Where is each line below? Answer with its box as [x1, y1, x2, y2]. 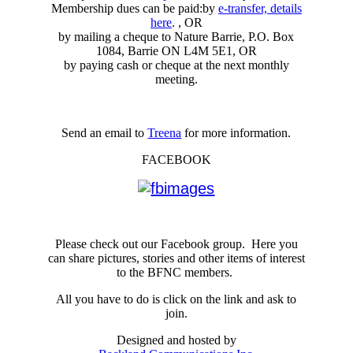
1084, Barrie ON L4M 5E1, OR [95, 44, 257, 58]
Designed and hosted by [117, 333, 236, 347]
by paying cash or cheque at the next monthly [63, 58, 289, 72]
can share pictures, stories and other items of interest [47, 251, 305, 266]
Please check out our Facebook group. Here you [54, 237, 298, 251]
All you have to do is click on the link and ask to [56, 292, 297, 307]
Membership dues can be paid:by [50, 2, 218, 16]
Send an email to [61, 126, 148, 140]
